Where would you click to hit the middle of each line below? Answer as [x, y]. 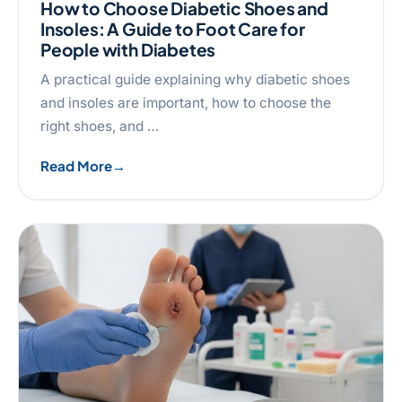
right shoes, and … [100, 127]
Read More [76, 165]
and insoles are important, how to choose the [186, 103]
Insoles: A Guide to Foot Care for [173, 29]
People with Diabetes [128, 50]
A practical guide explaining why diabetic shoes [195, 80]
